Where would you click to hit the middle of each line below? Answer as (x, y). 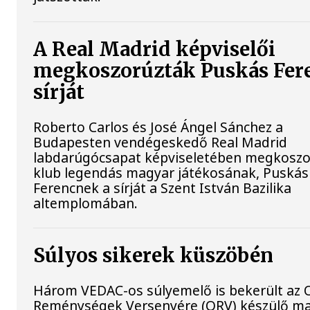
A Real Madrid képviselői (155, 49)
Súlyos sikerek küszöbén (154, 256)
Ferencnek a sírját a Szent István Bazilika (163, 188)
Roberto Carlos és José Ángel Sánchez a (158, 127)
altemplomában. (86, 203)
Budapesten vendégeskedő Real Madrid (161, 142)
